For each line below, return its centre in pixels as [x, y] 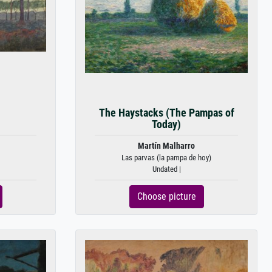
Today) [166, 124]
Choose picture [166, 196]
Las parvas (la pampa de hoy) [166, 158]
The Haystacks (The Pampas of [166, 113]
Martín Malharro [166, 146]
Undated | [166, 169]
